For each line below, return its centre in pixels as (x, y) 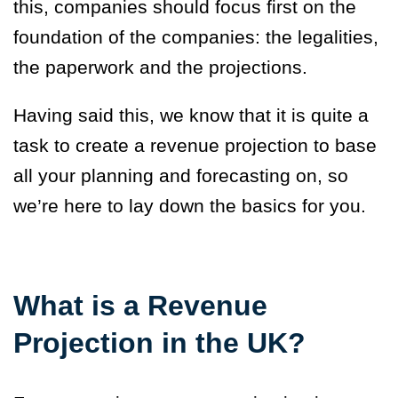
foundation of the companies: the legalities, (196, 36)
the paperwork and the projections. (160, 67)
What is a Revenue (140, 305)
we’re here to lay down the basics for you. (192, 205)
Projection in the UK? (163, 342)
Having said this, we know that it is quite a (191, 115)
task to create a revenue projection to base (195, 145)
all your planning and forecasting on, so (181, 175)
